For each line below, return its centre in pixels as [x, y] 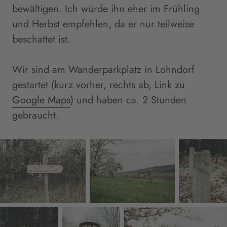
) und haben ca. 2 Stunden [128, 100]
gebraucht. [35, 115]
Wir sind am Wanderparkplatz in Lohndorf [103, 69]
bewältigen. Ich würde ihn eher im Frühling [106, 9]
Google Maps [41, 100]
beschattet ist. [41, 39]
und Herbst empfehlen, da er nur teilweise [103, 24]
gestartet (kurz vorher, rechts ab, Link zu [99, 85]
